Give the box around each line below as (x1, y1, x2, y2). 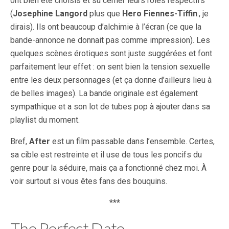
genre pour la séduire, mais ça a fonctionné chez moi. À (10, 163, 207, 173)
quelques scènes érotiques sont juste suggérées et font (10, 49, 212, 59)
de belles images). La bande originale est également (10, 88, 198, 99)
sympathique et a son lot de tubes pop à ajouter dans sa (10, 102, 210, 112)
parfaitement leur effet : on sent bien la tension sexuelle (10, 62, 210, 72)
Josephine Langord (13, 9, 87, 19)
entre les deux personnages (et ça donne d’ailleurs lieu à (10, 75, 212, 85)
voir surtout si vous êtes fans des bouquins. (10, 176, 167, 187)
